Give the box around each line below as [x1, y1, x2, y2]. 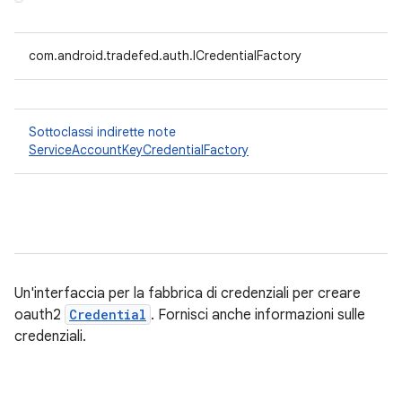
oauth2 [14, 306, 65, 324]
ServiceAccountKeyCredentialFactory [29, 142, 249, 158]
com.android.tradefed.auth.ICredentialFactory [29, 48, 301, 64]
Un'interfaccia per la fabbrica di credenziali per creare [14, 284, 361, 302]
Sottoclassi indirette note [29, 124, 176, 140]
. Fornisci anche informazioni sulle [151, 306, 365, 324]
